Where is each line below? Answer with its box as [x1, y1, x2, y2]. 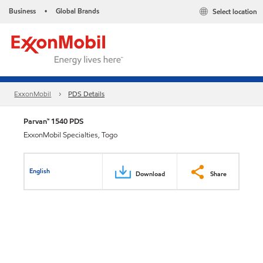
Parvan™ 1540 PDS [23, 116, 83, 127]
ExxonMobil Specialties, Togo [23, 130, 117, 140]
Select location [213, 6, 257, 17]
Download [136, 168, 165, 178]
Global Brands [56, 6, 99, 16]
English [29, 166, 50, 176]
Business [9, 6, 36, 16]
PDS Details [68, 89, 105, 99]
